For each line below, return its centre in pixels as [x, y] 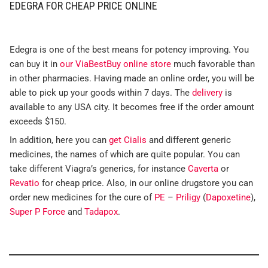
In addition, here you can [59, 140]
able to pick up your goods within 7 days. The [101, 93]
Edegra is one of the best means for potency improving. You [129, 50]
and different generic [189, 140]
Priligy [188, 198]
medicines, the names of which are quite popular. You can [125, 155]
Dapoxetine [228, 198]
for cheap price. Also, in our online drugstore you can [146, 183]
